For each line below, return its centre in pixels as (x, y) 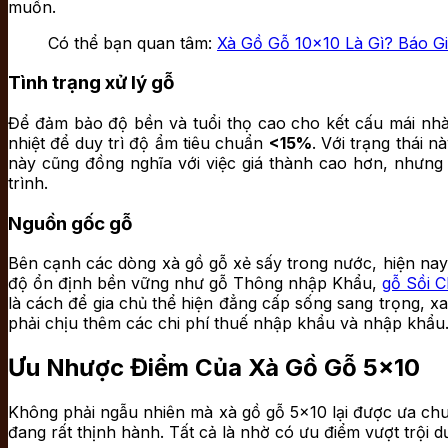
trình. (28, 183)
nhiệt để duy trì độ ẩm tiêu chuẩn (138, 143)
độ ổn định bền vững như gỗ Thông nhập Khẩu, (195, 283)
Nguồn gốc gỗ (70, 223)
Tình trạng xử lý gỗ (91, 83)
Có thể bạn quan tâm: (132, 42)
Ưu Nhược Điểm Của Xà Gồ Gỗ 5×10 (214, 368)
